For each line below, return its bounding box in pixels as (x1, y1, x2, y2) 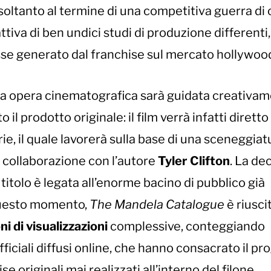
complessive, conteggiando (108, 219, 265, 234)
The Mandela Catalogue (90, 197, 227, 212)
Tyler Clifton (158, 154, 230, 169)
